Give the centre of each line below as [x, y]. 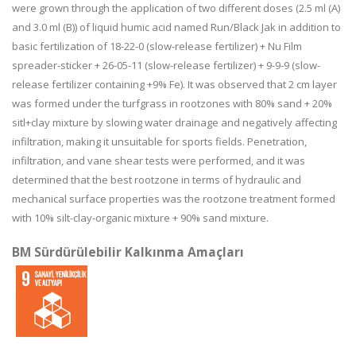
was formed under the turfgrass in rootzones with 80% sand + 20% [172, 103]
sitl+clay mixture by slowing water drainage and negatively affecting [174, 122]
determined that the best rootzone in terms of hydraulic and [157, 180]
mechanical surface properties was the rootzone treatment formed [174, 199]
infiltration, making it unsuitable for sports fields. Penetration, [159, 141]
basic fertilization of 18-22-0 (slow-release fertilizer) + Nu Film [157, 46]
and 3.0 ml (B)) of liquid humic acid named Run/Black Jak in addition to [176, 27]
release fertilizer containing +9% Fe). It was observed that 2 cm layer [174, 84]
